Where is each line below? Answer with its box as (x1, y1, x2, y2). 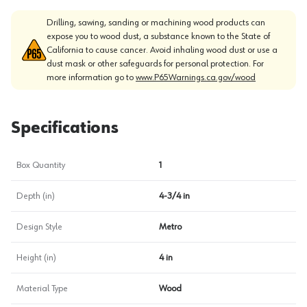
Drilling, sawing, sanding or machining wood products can (47, 18, 265, 27)
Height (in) (16, 253, 56, 262)
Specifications (11, 120, 119, 136)
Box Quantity (16, 160, 65, 170)
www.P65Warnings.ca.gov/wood (136, 73, 256, 82)
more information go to (47, 73, 136, 82)
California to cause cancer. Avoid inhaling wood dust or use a (47, 45, 278, 55)
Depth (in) (16, 191, 55, 201)
